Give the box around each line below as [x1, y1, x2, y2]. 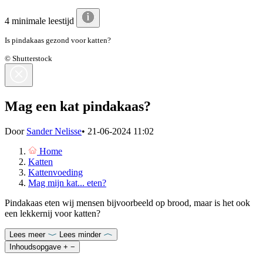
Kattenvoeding [28, 167, 83, 177]
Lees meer [9, 230, 45, 239]
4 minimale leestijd [5, 16, 76, 26]
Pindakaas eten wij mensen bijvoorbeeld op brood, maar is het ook [5, 197, 250, 208]
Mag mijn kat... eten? [28, 177, 106, 188]
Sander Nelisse [26, 126, 82, 136]
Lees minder [59, 230, 101, 239]
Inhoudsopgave [9, 242, 61, 251]
